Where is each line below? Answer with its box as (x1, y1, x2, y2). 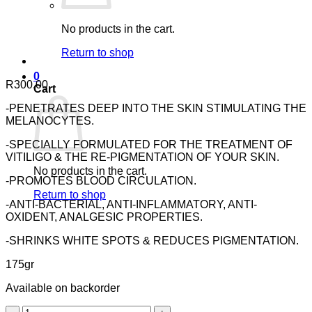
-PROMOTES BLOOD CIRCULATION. (6, 175, 196, 187)
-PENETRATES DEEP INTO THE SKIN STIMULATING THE (6, 102, 306, 115)
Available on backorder (6, 282, 120, 295)
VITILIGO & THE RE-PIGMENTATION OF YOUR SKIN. (6, 151, 279, 164)
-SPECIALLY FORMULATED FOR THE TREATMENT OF (6, 139, 292, 151)
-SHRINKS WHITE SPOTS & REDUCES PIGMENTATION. (6, 235, 299, 247)
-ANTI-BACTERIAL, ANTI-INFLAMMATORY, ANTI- (6, 198, 257, 211)
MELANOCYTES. (6, 115, 94, 127)
